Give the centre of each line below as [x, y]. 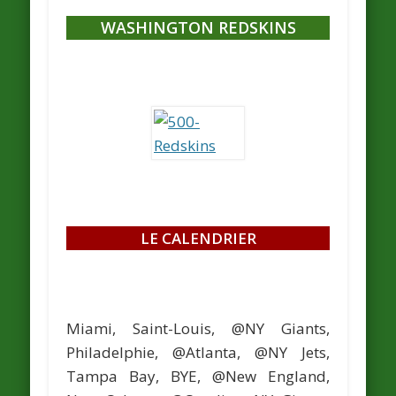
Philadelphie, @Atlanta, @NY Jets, [198, 352]
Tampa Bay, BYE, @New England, [198, 376]
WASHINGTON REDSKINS [198, 28]
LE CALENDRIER [198, 238]
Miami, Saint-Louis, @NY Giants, [198, 328]
